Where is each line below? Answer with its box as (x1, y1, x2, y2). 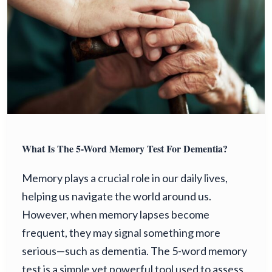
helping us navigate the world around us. (22, 189, 211, 203)
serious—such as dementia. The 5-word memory (22, 243, 247, 257)
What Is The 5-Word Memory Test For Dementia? (22, 141, 228, 155)
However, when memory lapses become (22, 207, 209, 221)
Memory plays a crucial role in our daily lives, (22, 171, 228, 185)
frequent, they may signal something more (22, 225, 220, 239)
